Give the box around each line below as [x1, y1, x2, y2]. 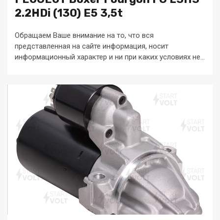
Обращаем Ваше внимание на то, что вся [15, 31, 154, 40]
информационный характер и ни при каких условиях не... [15, 53, 205, 61]
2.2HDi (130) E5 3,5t [15, 6, 123, 20]
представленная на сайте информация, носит [15, 42, 168, 51]
